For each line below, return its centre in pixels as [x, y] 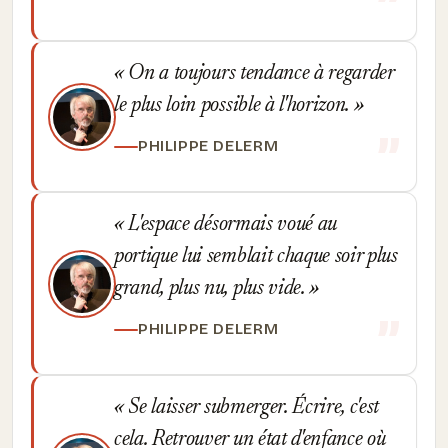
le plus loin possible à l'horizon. [234, 106]
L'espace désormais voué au [230, 225]
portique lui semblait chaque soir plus [256, 257]
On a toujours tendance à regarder [258, 74]
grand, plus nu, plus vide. [212, 289]
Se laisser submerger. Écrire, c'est [251, 408]
